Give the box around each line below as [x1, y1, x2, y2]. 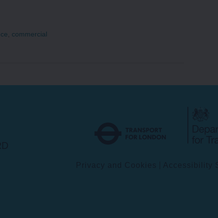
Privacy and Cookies [76, 161, 157, 169]
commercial [12, 30, 48, 38]
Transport [169, 96, 206, 105]
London [169, 111, 198, 120]
